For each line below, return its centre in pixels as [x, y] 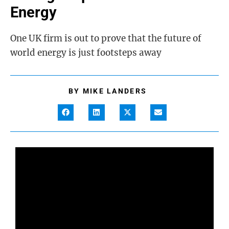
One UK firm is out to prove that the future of [106, 38]
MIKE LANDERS [115, 91]
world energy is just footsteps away [86, 53]
